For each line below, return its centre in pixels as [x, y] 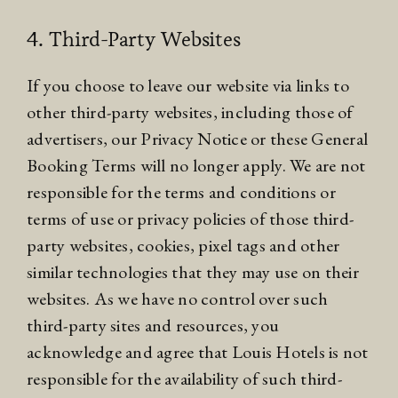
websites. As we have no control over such [178, 298]
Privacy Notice [194, 138]
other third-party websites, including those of [190, 111]
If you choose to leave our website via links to [188, 85]
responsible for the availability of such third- [184, 378]
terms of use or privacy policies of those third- [190, 218]
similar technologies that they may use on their [193, 271]
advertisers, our [84, 138]
